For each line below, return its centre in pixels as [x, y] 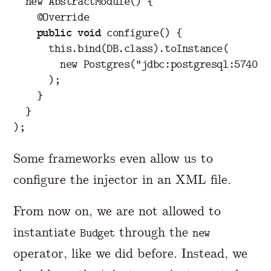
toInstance [194, 48]
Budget [97, 233]
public [54, 32]
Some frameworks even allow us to [113, 158]
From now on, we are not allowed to [117, 211]
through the [154, 232]
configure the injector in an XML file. [122, 179]
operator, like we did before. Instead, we [131, 253]
